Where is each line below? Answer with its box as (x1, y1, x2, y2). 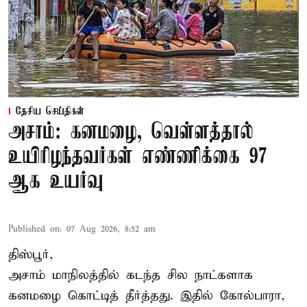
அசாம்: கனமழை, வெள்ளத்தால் (8, 120, 254, 145)
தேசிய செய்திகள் (16, 105, 84, 118)
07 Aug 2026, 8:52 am (66, 223, 156, 235)
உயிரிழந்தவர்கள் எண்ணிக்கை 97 (8, 145, 267, 169)
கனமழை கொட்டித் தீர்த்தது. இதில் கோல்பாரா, (8, 287, 285, 304)
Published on (8, 223, 60, 235)
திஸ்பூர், (8, 246, 53, 262)
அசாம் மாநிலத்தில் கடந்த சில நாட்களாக (8, 267, 253, 283)
